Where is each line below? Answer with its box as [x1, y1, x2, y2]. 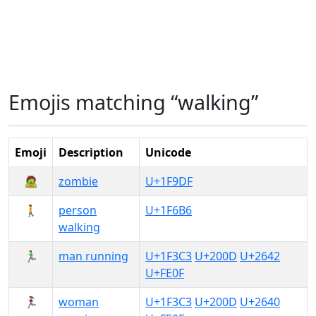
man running [59, 248, 128, 264]
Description [59, 145, 123, 160]
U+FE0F [145, 265, 184, 281]
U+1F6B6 [145, 202, 192, 218]
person [59, 202, 97, 218]
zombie [59, 174, 98, 189]
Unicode [145, 145, 191, 160]
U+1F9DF [145, 174, 193, 189]
